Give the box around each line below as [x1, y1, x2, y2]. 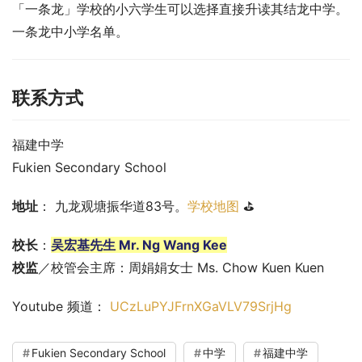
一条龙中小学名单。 [12, 23, 128, 40]
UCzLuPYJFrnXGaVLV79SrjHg [110, 297, 292, 314]
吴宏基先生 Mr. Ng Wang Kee [51, 236, 227, 253]
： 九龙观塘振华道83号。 [38, 197, 187, 214]
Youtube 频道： [12, 297, 110, 314]
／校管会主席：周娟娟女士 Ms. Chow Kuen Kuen [38, 259, 324, 276]
